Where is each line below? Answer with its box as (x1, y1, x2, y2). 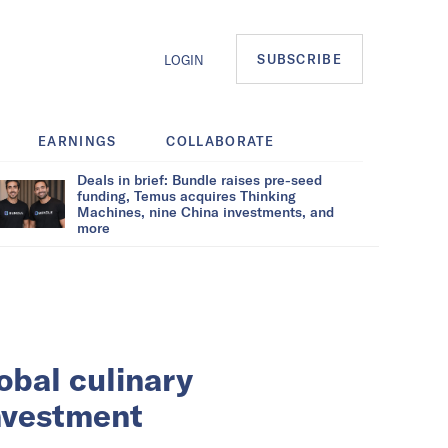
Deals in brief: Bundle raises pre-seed (77, 170, 322, 188)
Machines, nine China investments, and (77, 202, 334, 220)
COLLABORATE (166, 132, 275, 149)
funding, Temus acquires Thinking (77, 186, 296, 204)
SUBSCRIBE (257, 51, 342, 68)
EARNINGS (38, 132, 117, 149)
